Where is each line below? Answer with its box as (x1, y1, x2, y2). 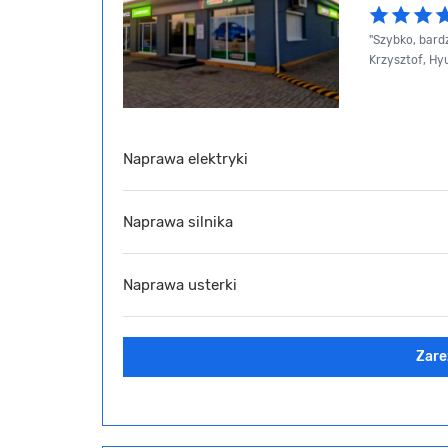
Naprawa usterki (123, 275, 237, 294)
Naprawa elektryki (123, 149, 248, 168)
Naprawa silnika (123, 212, 233, 231)
